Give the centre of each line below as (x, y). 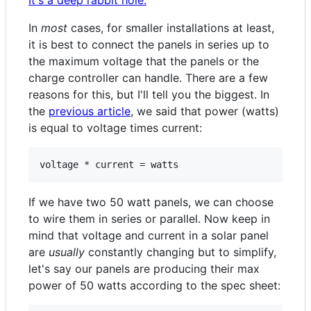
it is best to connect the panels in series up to (149, 45)
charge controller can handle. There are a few (148, 78)
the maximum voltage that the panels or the (144, 61)
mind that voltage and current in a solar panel (149, 236)
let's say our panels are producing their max (144, 269)
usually (67, 252)
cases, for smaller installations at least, (171, 28)
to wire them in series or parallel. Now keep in (149, 219)
